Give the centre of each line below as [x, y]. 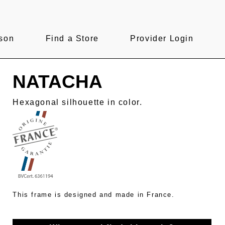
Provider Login [162, 39]
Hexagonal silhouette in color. [78, 102]
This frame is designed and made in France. [94, 194]
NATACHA [58, 82]
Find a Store [72, 39]
